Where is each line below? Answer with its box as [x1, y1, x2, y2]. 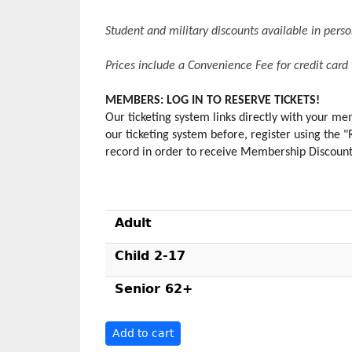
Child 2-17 [115, 248, 185, 263]
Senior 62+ [115, 281, 192, 296]
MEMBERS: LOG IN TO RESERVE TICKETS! [105, 94, 320, 107]
